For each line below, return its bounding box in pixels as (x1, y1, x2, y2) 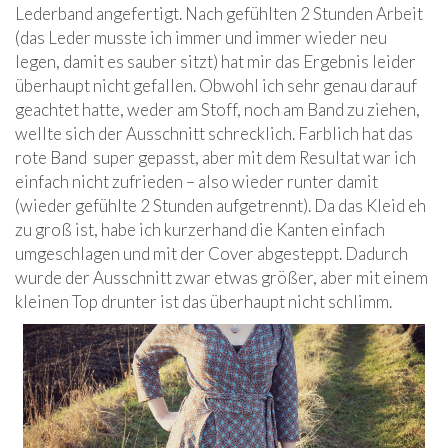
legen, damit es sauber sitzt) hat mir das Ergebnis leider (15, 51, 416, 73)
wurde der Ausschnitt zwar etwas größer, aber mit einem (15, 267, 428, 289)
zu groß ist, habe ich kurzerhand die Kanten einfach (15, 219, 385, 241)
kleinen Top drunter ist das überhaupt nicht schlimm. (15, 291, 392, 313)
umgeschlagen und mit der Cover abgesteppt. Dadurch (15, 243, 408, 265)
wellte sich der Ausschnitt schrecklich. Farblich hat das (15, 123, 413, 145)
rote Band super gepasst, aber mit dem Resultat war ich (15, 147, 416, 169)
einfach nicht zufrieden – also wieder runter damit (15, 171, 378, 193)
